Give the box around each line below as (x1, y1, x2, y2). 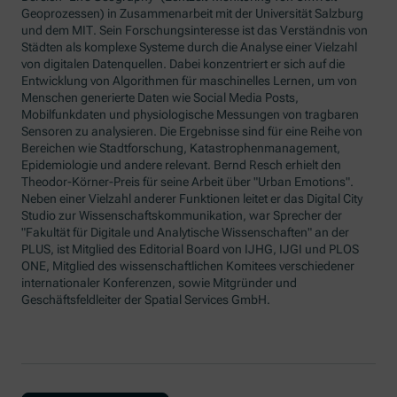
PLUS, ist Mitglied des (21, 242, 140, 257)
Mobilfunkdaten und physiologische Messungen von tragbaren (21, 107, 360, 122)
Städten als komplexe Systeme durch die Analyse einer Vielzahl (21, 40, 358, 55)
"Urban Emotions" (253, 175, 351, 190)
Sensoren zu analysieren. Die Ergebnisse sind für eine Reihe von (21, 124, 363, 139)
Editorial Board (139, 242, 221, 257)
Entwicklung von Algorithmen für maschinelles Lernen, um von (21, 74, 358, 89)
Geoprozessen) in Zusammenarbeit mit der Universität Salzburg (21, 6, 364, 21)
